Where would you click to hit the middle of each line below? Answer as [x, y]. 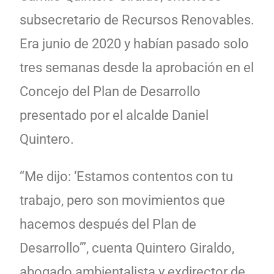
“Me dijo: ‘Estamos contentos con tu [126, 176]
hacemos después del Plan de [108, 224]
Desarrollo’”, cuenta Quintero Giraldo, [127, 248]
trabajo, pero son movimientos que [122, 200]
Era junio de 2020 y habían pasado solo [134, 43]
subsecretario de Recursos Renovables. [137, 20]
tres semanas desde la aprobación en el [137, 67]
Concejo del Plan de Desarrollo [110, 91]
